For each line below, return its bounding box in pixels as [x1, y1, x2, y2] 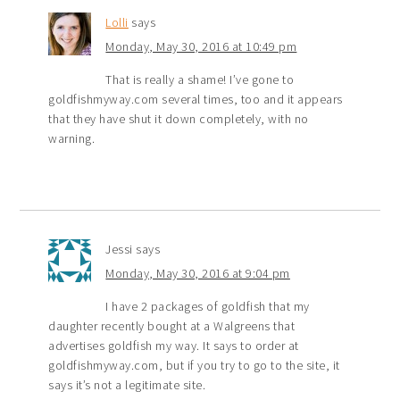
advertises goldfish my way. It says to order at [48, 337, 299, 354]
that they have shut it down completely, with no [48, 110, 309, 127]
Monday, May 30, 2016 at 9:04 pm [105, 264, 290, 281]
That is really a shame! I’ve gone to [105, 71, 295, 87]
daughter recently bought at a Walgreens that [48, 317, 296, 334]
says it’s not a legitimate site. [48, 376, 206, 393]
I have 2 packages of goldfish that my [105, 297, 310, 314]
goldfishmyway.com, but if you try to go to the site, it [48, 356, 340, 373]
